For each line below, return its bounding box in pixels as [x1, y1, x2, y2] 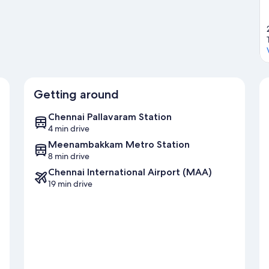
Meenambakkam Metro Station [48, 139, 190, 151]
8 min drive [48, 151, 89, 162]
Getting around [34, 87, 119, 102]
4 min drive [48, 123, 89, 134]
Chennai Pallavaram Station [48, 111, 172, 123]
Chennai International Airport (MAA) [48, 166, 212, 178]
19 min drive [48, 178, 92, 190]
